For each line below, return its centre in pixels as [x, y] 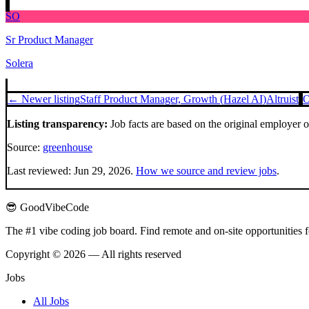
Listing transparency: [57, 124]
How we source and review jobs [206, 171]
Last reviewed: [40, 171]
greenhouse [68, 148]
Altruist [282, 99]
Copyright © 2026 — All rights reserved [93, 255]
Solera [19, 63]
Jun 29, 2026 [102, 171]
